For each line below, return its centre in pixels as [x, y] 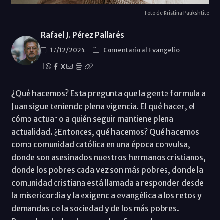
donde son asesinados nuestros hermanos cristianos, [108, 157]
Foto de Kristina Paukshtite [177, 13]
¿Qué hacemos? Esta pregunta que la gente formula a [108, 93]
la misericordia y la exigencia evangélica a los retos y [106, 195]
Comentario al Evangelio [141, 50]
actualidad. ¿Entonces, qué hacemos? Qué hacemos [105, 131]
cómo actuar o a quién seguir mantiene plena [92, 119]
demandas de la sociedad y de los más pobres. [95, 208]
